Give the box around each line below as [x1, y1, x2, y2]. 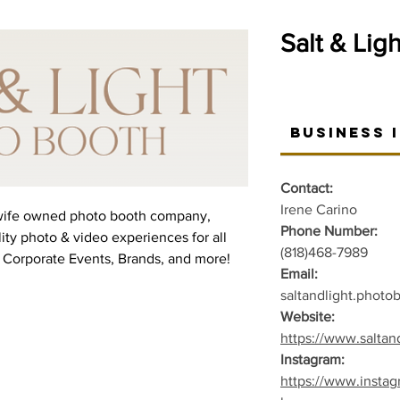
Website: [280, 309, 335, 324]
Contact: [280, 180, 333, 196]
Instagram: [280, 352, 348, 367]
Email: [280, 266, 318, 281]
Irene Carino [280, 202, 357, 217]
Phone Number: [280, 223, 381, 238]
